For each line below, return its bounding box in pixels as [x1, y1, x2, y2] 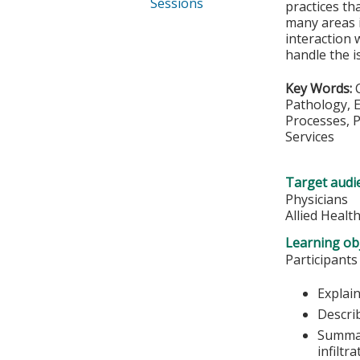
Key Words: [285, 80, 356, 98]
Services [285, 128, 335, 146]
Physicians [285, 190, 349, 208]
